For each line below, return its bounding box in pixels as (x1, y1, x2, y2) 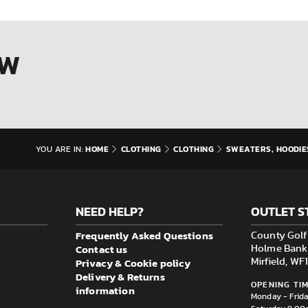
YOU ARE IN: (35, 145, 84, 153)
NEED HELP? (76, 202, 144, 221)
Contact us (76, 241, 128, 257)
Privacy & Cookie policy (76, 255, 191, 271)
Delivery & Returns (76, 269, 165, 285)
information (76, 283, 135, 298)
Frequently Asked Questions (76, 228, 213, 243)
